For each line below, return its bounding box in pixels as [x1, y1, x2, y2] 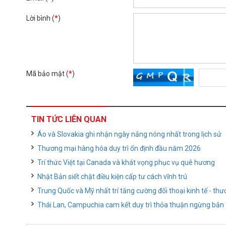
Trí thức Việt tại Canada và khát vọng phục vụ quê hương [37, 158, 215, 166]
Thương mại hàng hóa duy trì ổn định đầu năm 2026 [37, 144, 201, 152]
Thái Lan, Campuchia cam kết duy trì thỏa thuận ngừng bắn [37, 201, 224, 209]
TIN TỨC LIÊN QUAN [31, 115, 106, 124]
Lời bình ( [26, 14, 54, 22]
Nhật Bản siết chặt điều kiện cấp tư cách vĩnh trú [37, 173, 187, 181]
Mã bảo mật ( [26, 70, 69, 78]
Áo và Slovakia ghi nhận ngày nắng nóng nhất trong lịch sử [37, 130, 221, 138]
